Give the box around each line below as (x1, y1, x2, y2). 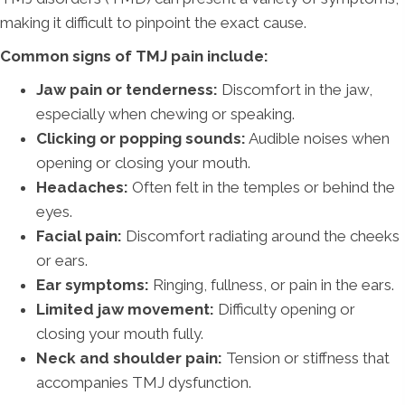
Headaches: (36, 178, 128, 197)
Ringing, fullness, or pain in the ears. (149, 276, 394, 295)
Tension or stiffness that (222, 349, 390, 368)
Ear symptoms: (36, 276, 149, 295)
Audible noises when (246, 129, 390, 148)
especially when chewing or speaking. (36, 105, 295, 124)
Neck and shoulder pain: (36, 349, 222, 368)
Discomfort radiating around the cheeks (122, 227, 400, 246)
